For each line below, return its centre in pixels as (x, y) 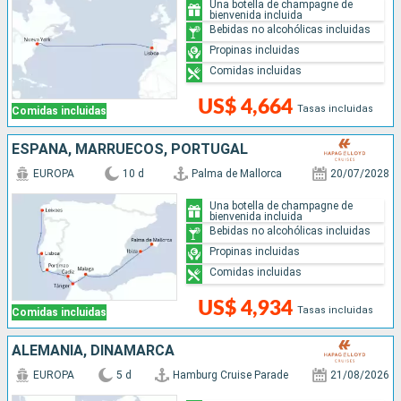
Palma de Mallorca (237, 174)
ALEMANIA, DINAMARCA (93, 351)
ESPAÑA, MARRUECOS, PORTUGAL (130, 149)
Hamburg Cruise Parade (231, 375)
